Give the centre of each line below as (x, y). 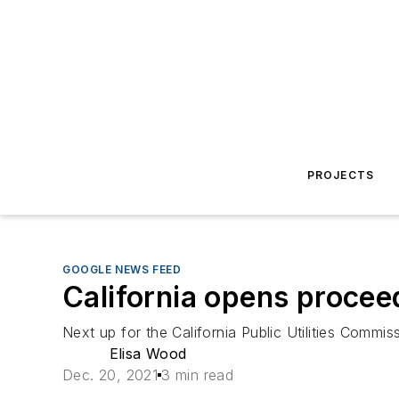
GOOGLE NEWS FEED (122, 269)
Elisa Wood (148, 354)
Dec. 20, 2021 (110, 375)
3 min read (198, 375)
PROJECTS (341, 175)
